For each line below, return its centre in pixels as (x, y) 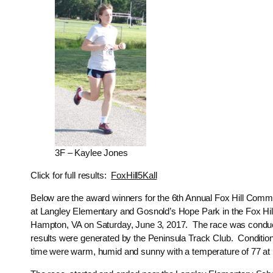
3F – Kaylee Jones (91, 153)
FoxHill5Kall (134, 175)
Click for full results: (71, 175)
